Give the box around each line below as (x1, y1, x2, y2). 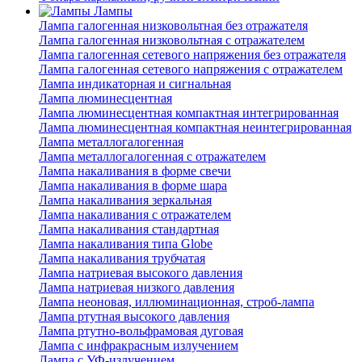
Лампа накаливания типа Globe (39, 237, 213, 251)
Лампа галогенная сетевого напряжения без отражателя (39, 48, 346, 62)
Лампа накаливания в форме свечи (39, 164, 231, 179)
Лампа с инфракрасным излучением (39, 339, 238, 353)
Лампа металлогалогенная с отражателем (39, 149, 266, 164)
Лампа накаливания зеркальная (39, 193, 212, 208)
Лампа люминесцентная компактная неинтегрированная (39, 120, 351, 135)
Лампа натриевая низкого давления (39, 280, 234, 295)
